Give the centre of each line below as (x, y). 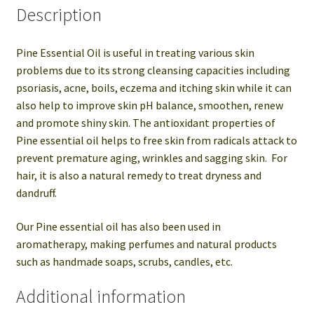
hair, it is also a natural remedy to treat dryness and (138, 175)
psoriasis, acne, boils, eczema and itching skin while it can (153, 87)
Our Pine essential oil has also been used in (118, 226)
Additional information (101, 297)
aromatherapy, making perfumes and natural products (146, 244)
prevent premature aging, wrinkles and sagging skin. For (151, 157)
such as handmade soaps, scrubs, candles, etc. (124, 261)
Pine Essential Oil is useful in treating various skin (135, 52)
